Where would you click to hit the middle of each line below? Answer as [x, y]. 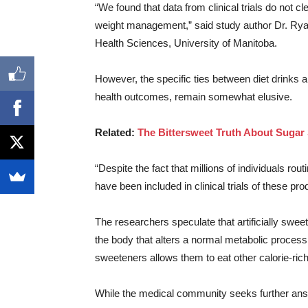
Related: [116, 132]
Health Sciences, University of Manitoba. [186, 43]
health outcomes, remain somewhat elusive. [194, 97]
